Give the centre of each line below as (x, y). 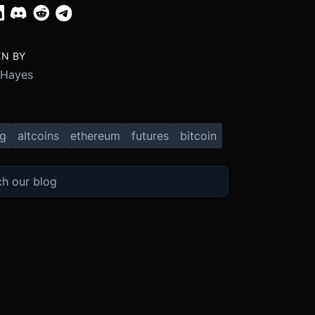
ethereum (95, 135)
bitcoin (198, 135)
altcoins (38, 135)
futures (150, 135)
